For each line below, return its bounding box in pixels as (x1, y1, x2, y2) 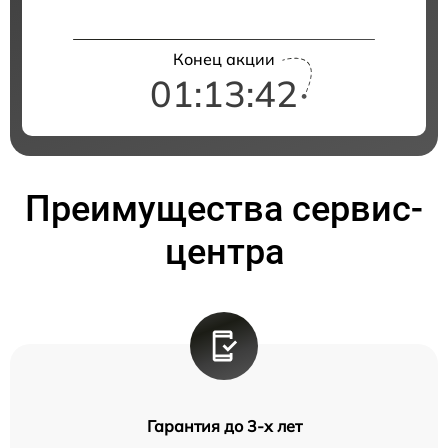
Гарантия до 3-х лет (146, 416, 302, 436)
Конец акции (173, 49, 275, 69)
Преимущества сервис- (25, 188, 423, 230)
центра (164, 231, 284, 273)
